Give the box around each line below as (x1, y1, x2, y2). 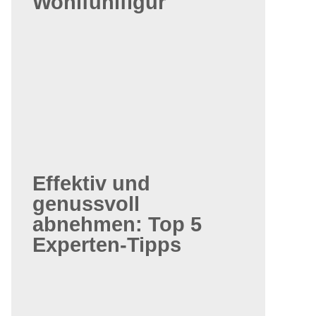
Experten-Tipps (32, 233, 181, 256)
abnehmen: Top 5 (32, 213, 202, 236)
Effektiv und (32, 172, 150, 195)
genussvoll (32, 193, 140, 215)
